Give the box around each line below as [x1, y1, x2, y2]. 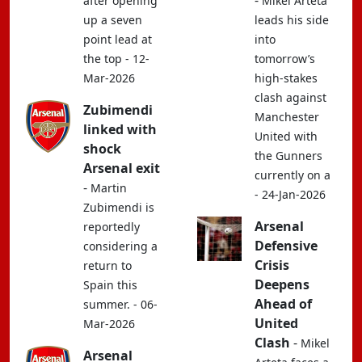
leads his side [255, 12, 329, 27]
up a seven [83, 12, 142, 27]
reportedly [83, 219, 140, 234]
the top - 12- [83, 51, 149, 66]
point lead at [83, 32, 152, 47]
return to [83, 258, 132, 273]
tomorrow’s [255, 51, 315, 66]
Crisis [255, 256, 289, 274]
